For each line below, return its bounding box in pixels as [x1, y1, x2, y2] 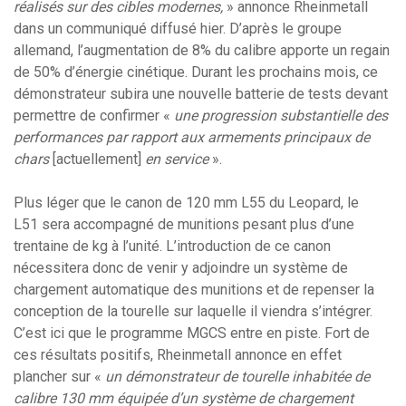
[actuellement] [53, 150, 141, 168]
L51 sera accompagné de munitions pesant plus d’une [14, 215, 354, 233]
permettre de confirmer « [14, 106, 174, 124]
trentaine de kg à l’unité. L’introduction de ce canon [14, 237, 331, 255]
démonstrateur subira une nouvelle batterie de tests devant [14, 84, 388, 102]
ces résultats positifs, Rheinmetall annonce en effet [14, 345, 342, 363]
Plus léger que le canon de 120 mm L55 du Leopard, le [14, 193, 359, 211]
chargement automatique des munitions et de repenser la [14, 280, 374, 298]
